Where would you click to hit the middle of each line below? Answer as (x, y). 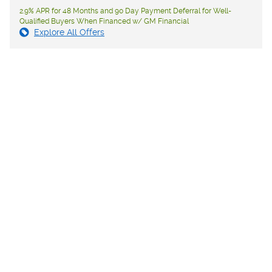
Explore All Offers (69, 32)
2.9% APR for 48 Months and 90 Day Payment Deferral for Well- (125, 11)
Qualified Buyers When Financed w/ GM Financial (104, 21)
